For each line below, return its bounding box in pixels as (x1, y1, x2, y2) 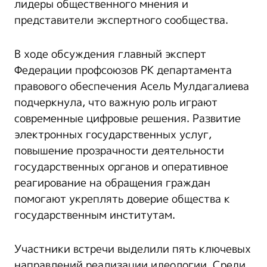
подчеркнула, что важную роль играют (14, 94, 218, 110)
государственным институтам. (14, 207, 175, 223)
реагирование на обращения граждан (14, 175, 210, 191)
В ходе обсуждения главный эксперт (14, 46, 206, 62)
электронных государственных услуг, (14, 126, 212, 142)
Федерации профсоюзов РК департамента (14, 62, 232, 78)
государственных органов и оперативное (14, 159, 228, 175)
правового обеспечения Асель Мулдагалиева (14, 78, 249, 94)
